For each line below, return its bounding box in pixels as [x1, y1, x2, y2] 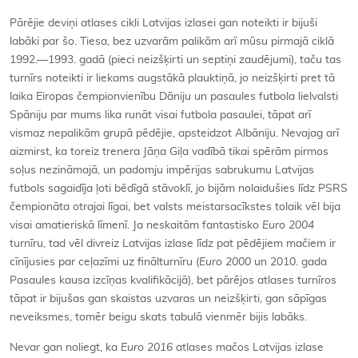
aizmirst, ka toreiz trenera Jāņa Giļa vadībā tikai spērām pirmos [10, 146, 328, 158]
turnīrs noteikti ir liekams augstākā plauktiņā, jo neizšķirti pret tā [10, 73, 335, 85]
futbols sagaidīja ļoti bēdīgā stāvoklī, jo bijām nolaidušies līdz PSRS [10, 183, 348, 195]
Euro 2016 [121, 342, 173, 354]
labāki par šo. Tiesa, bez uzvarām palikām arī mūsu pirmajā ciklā [10, 36, 334, 48]
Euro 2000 [199, 257, 251, 268]
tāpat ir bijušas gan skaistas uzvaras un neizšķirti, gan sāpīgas [10, 293, 327, 305]
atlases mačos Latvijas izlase [173, 342, 324, 354]
